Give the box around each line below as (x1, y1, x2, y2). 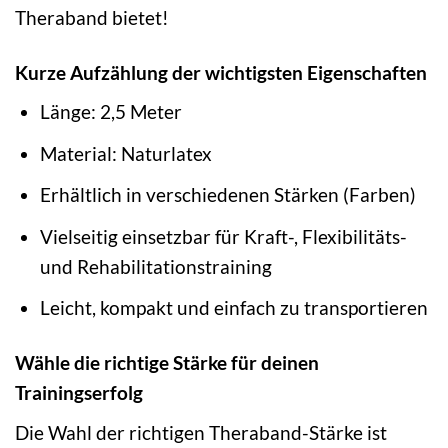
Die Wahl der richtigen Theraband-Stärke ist (15, 420, 387, 444)
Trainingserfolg (15, 381, 143, 405)
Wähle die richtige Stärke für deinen (15, 351, 319, 375)
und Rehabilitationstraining (39, 254, 272, 278)
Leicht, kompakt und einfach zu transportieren (39, 296, 428, 320)
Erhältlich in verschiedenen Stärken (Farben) (39, 183, 416, 207)
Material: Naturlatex (39, 141, 212, 165)
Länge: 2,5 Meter (39, 100, 182, 124)
